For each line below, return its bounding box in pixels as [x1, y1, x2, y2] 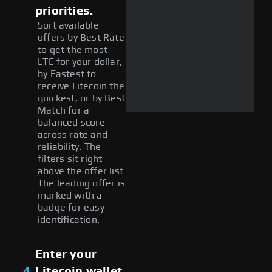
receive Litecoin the [38, 81, 124, 91]
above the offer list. [38, 166, 126, 176]
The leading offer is [38, 178, 125, 188]
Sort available [38, 20, 99, 30]
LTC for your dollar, [38, 56, 122, 67]
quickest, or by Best [38, 93, 125, 103]
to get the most [38, 44, 107, 55]
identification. [38, 214, 100, 225]
